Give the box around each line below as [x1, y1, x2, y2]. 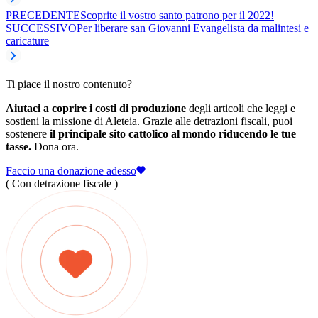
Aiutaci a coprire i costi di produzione [6, 102, 186, 114]
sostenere [6, 127, 50, 140]
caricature [6, 34, 49, 47]
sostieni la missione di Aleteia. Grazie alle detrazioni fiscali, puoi [6, 114, 292, 127]
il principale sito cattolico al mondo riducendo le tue [50, 127, 296, 140]
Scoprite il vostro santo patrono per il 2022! [80, 9, 274, 21]
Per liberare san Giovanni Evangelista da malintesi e [77, 21, 309, 34]
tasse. [6, 140, 31, 153]
